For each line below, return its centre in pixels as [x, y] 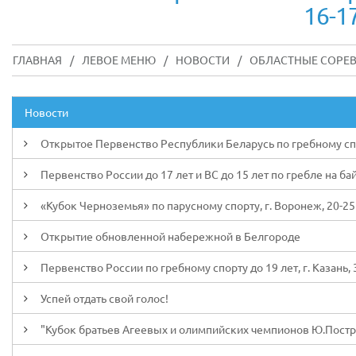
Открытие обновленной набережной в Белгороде [170, 236]
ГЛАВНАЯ [37, 60]
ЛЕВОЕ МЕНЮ [119, 60]
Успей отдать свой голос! [104, 298]
